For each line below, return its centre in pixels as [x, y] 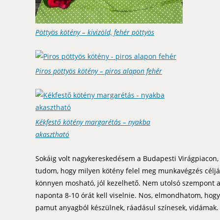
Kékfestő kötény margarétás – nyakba [93, 122]
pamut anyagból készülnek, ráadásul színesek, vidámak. [127, 207]
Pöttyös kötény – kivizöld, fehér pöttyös [95, 32]
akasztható [52, 134]
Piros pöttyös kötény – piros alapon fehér [99, 71]
